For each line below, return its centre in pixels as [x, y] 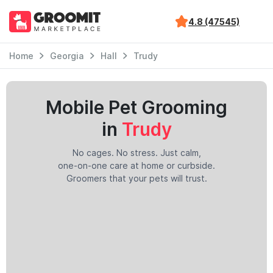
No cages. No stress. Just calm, [136, 153]
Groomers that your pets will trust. [136, 178]
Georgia [67, 56]
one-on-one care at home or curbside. [136, 165]
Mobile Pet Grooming [136, 107]
